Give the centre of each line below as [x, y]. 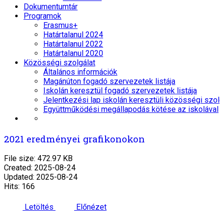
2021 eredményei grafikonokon [74, 138]
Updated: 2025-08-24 [41, 177]
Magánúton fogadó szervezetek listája [109, 81]
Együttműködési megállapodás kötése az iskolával [131, 109]
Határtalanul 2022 [73, 44]
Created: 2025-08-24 [40, 168]
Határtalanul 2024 [73, 35]
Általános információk [80, 72]
